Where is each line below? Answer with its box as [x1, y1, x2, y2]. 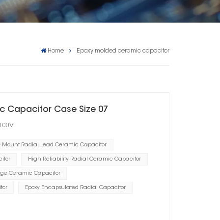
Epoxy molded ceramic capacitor [76, 48, 169, 54]
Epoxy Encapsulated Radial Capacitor [25, 185, 126, 191]
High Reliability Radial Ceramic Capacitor [27, 156, 141, 162]
